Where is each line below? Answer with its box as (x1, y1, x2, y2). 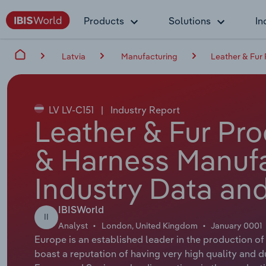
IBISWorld (58, 205, 104, 216)
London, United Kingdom (101, 220, 198, 231)
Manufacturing (121, 50, 178, 62)
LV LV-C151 (46, 103, 96, 116)
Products (84, 15, 124, 27)
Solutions (169, 15, 211, 27)
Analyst (58, 220, 88, 231)
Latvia (62, 50, 85, 62)
